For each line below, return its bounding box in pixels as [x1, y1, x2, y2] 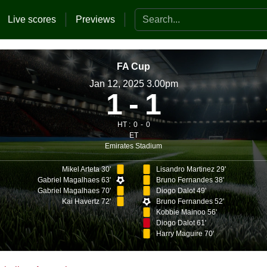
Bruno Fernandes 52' [156, 197, 224, 206]
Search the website [134, 9, 215, 20]
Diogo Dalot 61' [156, 219, 206, 227]
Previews [76, 14, 115, 24]
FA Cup [117, 61, 150, 72]
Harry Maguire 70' [156, 229, 214, 238]
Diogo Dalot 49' [156, 187, 206, 195]
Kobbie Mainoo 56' [156, 208, 217, 216]
